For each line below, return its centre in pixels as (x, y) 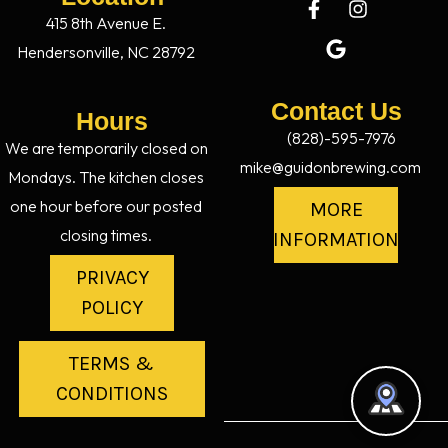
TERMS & (112, 364)
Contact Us (336, 111)
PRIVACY (112, 278)
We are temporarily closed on (106, 148)
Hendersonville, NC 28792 (106, 52)
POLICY (112, 308)
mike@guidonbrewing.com (330, 167)
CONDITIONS (111, 394)
